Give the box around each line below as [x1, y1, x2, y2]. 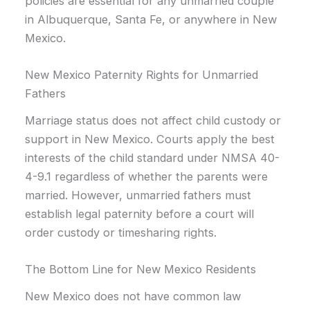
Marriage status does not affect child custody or [25, 113, 282, 127]
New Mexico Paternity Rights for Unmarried [25, 68, 259, 82]
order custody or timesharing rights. [25, 225, 217, 239]
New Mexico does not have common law [25, 289, 241, 303]
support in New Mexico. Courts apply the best [25, 131, 275, 146]
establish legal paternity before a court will [25, 206, 255, 221]
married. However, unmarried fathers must [25, 188, 252, 202]
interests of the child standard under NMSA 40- [25, 150, 280, 165]
